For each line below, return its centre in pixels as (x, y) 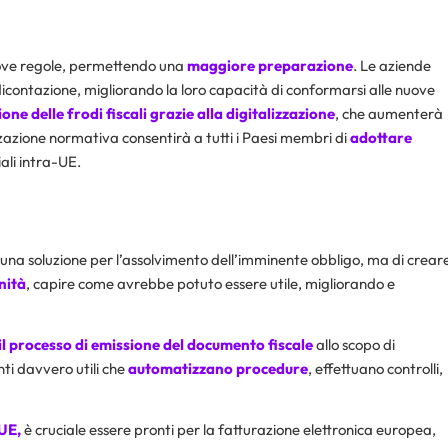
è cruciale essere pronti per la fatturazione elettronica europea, (228, 429)
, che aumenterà (389, 113)
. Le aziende (392, 65)
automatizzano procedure (218, 369)
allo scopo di (354, 345)
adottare (381, 137)
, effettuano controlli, (375, 369)
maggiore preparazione (270, 65)
